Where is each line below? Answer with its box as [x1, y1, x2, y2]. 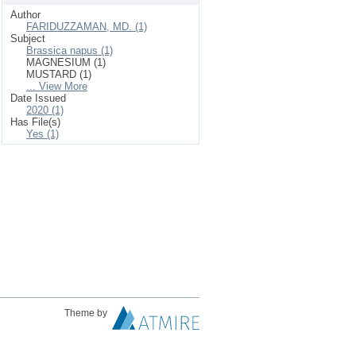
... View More [26, 80, 87, 92]
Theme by [64, 308, 110, 319]
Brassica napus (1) [26, 44, 113, 56]
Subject [10, 33, 45, 44]
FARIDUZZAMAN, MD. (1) [26, 21, 147, 33]
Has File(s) [10, 116, 60, 128]
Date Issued [10, 92, 66, 104]
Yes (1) [26, 128, 59, 140]
